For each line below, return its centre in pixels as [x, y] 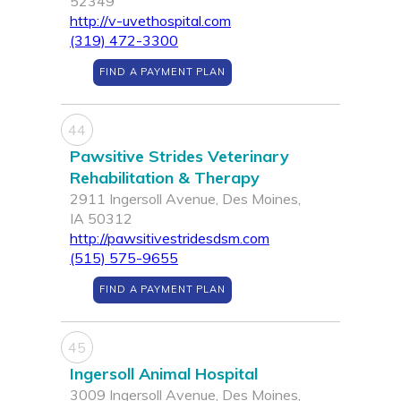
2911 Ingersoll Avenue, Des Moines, [185, 199]
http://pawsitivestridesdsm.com [170, 239]
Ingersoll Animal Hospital [164, 374]
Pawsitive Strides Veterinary [179, 157]
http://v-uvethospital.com [150, 21]
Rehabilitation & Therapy [165, 178]
